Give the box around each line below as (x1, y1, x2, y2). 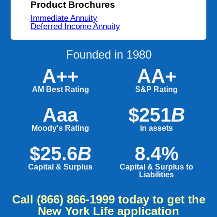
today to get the (114, 193, 205, 206)
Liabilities (139, 170, 174, 179)
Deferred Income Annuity (30, 21, 120, 31)
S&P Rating (135, 85, 178, 93)
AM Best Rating (31, 85, 89, 93)
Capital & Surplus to (120, 162, 194, 171)
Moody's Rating (31, 124, 90, 132)
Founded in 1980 (65, 47, 152, 61)
